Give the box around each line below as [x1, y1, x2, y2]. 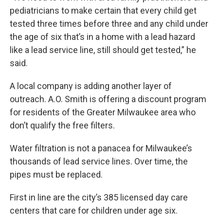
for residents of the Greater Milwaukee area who [10, 107, 196, 117]
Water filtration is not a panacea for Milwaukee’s [10, 143, 192, 153]
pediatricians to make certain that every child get [10, 5, 197, 16]
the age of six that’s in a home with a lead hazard [10, 32, 195, 42]
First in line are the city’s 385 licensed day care [10, 192, 188, 202]
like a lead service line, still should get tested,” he [10, 45, 196, 55]
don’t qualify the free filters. [10, 120, 115, 130]
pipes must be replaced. [10, 169, 103, 180]
